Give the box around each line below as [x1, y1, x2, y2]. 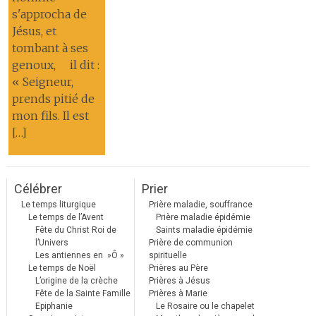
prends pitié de [11, 91, 95, 106]
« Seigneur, [11, 74, 73, 89]
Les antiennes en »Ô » [35, 250, 124, 260]
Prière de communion [148, 237, 233, 248]
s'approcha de [11, 6, 87, 21]
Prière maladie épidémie [155, 212, 250, 222]
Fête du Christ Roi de [35, 224, 116, 235]
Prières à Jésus [148, 275, 210, 286]
